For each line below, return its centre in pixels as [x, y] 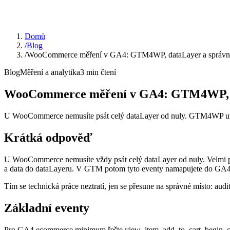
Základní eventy [47, 208]
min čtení [101, 72]
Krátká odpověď [48, 138]
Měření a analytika [50, 72]
